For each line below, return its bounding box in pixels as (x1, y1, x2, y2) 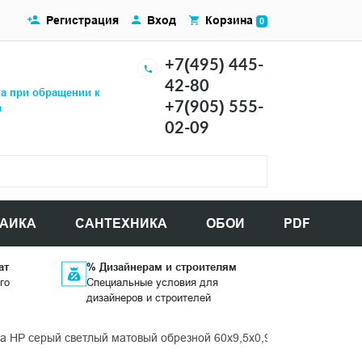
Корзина (204, 14, 256, 27)
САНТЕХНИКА (75, 216, 167, 231)
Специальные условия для (86, 276, 218, 288)
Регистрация (45, 14, 119, 27)
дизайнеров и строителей (86, 291, 211, 304)
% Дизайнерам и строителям (86, 260, 237, 273)
